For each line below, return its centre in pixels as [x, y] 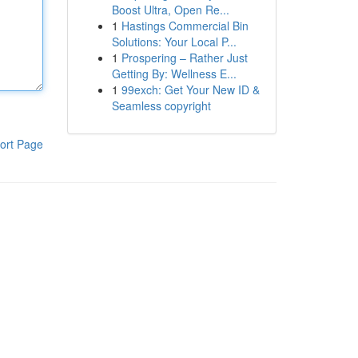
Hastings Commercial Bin [185, 26]
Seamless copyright [161, 105]
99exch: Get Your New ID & [190, 89]
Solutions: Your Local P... [174, 42]
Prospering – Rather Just [184, 58]
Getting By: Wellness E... [174, 74]
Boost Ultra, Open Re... [170, 10]
